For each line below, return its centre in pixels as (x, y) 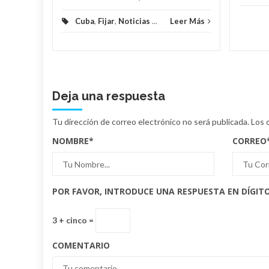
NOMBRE (71, 141)
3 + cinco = (74, 220)
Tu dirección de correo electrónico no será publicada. (151, 122)
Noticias (134, 21)
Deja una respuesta (109, 96)
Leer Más (187, 21)
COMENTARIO (81, 246)
